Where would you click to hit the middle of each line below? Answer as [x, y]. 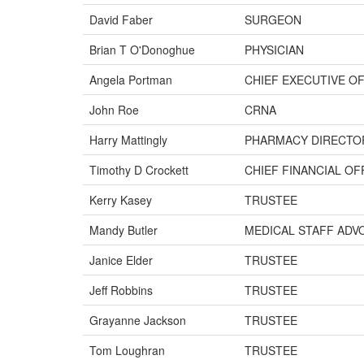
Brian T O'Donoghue [142, 50]
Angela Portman [131, 80]
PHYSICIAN [274, 50]
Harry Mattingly [128, 140]
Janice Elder [121, 260]
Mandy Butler [123, 230]
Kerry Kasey [121, 200]
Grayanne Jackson [138, 320]
